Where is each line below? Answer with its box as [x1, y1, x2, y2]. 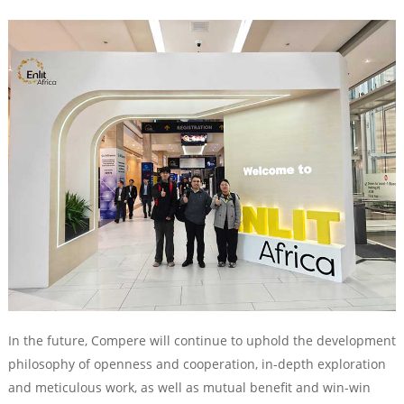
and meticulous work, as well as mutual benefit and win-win [7, 378, 371, 396]
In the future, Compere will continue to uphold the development [7, 331, 396, 349]
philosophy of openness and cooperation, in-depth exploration [7, 354, 386, 372]
